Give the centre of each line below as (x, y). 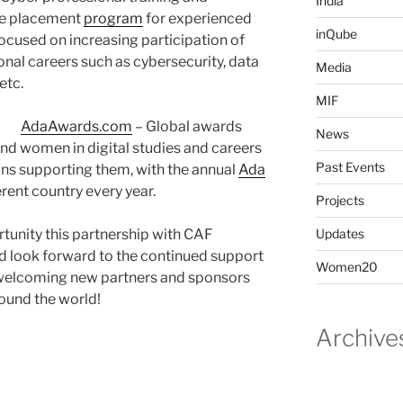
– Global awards (187, 127)
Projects (340, 201)
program (113, 19)
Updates (340, 234)
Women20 (346, 267)
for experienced (197, 19)
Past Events (350, 167)
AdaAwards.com (76, 127)
